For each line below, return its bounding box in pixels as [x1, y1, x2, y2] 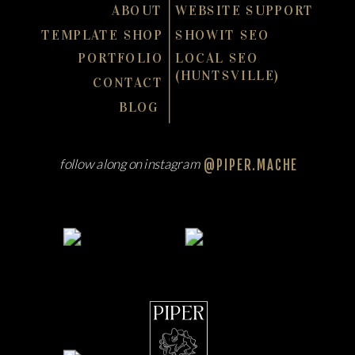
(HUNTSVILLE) [175, 67, 281, 84]
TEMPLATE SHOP [41, 27, 163, 43]
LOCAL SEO [175, 50, 258, 67]
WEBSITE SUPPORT [175, 2, 315, 18]
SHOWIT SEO [175, 27, 270, 43]
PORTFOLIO [78, 50, 163, 67]
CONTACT [93, 74, 163, 90]
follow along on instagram [59, 155, 200, 173]
